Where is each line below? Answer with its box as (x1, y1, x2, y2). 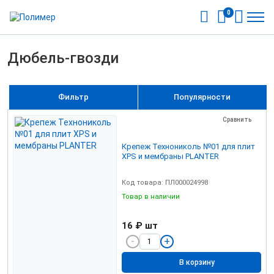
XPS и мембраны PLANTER (122, 151, 219, 161)
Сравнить (223, 116, 251, 123)
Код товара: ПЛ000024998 (122, 178, 208, 187)
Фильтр (57, 92, 89, 102)
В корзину (179, 258, 215, 267)
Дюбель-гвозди (7, 50, 119, 67)
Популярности (174, 92, 231, 102)
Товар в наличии (122, 192, 182, 201)
